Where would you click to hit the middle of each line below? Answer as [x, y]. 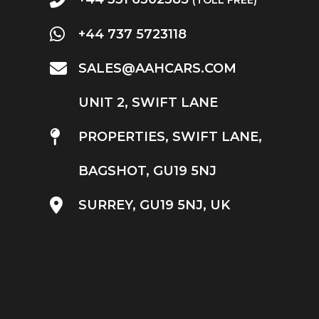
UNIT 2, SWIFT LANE [148, 102]
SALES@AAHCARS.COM [158, 68]
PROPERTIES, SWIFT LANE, [171, 136]
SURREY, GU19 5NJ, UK [155, 205]
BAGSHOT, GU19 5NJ [148, 171]
